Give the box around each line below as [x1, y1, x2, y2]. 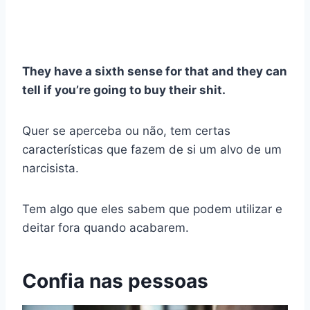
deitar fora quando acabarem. [22, 221, 189, 235]
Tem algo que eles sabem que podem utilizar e [22, 202, 282, 217]
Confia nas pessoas [22, 269, 208, 293]
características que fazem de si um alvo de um [22, 143, 282, 157]
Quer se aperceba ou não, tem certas [22, 124, 230, 138]
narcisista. [22, 161, 79, 176]
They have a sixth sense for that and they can [22, 64, 287, 79]
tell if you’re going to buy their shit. [22, 83, 226, 98]
